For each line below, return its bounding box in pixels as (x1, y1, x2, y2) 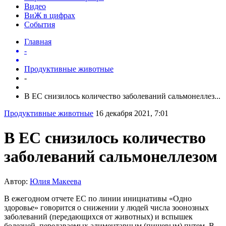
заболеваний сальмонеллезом (4, 147, 217, 166)
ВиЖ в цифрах (24, 11, 75, 20)
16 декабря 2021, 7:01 (95, 108, 168, 118)
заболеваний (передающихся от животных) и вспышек (4, 212, 193, 221)
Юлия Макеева (30, 177, 81, 186)
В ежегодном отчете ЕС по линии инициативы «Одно (4, 194, 192, 203)
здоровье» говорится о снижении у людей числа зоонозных (4, 203, 209, 212)
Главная (24, 37, 51, 46)
